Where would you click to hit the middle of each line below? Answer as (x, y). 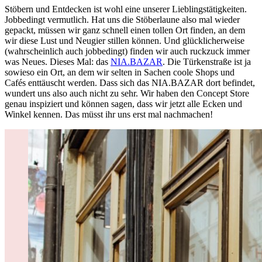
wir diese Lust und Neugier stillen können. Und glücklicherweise (125, 41)
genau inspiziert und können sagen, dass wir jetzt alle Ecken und (123, 104)
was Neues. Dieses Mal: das (58, 62)
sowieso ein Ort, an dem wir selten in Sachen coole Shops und (120, 73)
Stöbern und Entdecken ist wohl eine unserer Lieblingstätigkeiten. (126, 9)
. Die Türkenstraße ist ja (207, 62)
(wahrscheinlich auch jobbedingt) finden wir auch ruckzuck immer (127, 51)
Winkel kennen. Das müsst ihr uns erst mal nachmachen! (109, 115)
